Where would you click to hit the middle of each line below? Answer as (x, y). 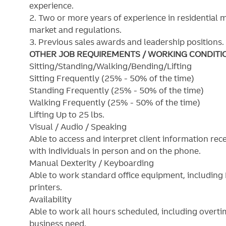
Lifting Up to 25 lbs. (67, 115)
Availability (50, 200)
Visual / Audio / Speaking (78, 127)
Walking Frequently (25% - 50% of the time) (119, 103)
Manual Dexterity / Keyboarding (92, 163)
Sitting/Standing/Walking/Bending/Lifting (110, 66)
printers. (46, 187)
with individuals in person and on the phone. (115, 151)
